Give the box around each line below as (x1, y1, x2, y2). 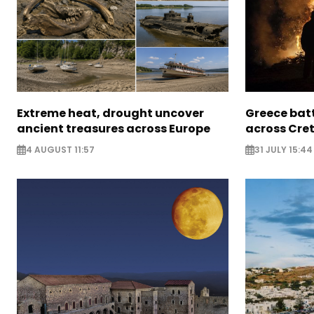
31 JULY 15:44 (254, 143, 313, 156)
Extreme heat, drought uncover (17, 105, 204, 122)
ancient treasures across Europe (17, 121, 210, 137)
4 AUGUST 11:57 (26, 143, 95, 156)
